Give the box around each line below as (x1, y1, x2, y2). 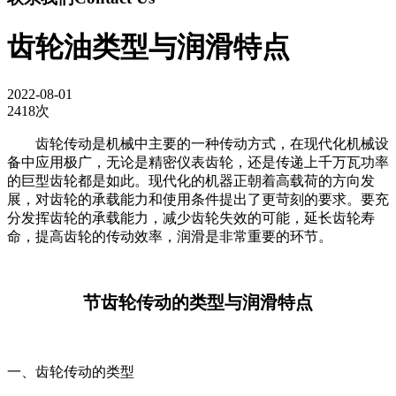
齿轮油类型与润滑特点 (7, 31, 290, 64)
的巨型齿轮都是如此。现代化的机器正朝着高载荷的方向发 (7, 172, 375, 188)
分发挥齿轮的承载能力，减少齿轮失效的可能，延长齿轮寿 (7, 209, 375, 225)
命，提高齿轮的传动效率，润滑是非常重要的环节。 (7, 228, 332, 244)
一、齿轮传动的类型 (7, 363, 134, 379)
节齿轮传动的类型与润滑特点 (83, 292, 313, 312)
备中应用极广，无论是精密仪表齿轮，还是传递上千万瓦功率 (7, 154, 389, 170)
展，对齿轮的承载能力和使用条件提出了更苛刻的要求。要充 (7, 191, 389, 207)
